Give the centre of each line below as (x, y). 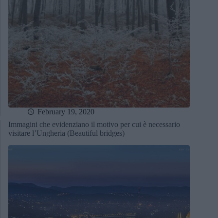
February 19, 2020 (66, 112)
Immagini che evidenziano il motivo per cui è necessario (94, 125)
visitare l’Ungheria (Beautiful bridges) (66, 133)
